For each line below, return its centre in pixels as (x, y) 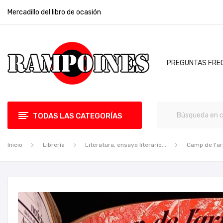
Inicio (15, 145)
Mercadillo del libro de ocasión (54, 12)
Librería (54, 145)
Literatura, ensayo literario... (126, 145)
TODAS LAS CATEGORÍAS (78, 116)
